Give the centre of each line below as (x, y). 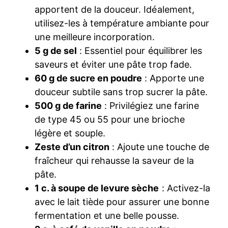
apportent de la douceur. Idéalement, (115, 9)
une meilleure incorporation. (95, 37)
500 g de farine (68, 106)
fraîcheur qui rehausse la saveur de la (114, 161)
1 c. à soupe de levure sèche (97, 188)
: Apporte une (173, 78)
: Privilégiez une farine (150, 106)
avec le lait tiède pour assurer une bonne (122, 202)
